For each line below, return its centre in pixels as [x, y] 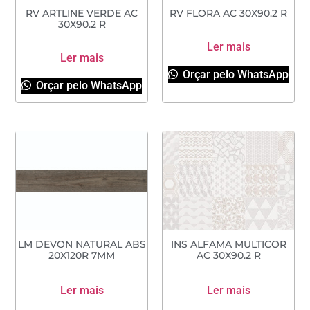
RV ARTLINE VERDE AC [82, 13]
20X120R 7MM [82, 256]
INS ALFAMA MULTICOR [228, 245]
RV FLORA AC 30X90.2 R [228, 13]
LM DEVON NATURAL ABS [82, 245]
